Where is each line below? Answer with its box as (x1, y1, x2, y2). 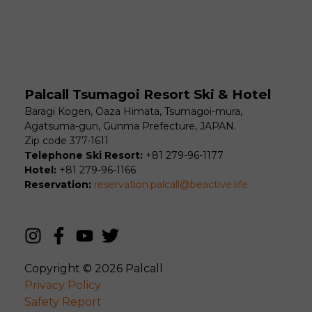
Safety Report (24, 295, 102, 309)
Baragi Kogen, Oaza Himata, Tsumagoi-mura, (24, 104, 242, 118)
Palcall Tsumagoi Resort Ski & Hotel (24, 86, 271, 102)
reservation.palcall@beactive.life (94, 178, 248, 191)
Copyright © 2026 (24, 262, 125, 276)
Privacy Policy (24, 279, 101, 292)
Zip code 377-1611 (24, 134, 109, 147)
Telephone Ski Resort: (24, 148, 143, 162)
